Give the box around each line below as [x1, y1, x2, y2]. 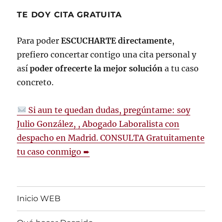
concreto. [17, 77, 54, 87]
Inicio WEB [17, 194, 61, 204]
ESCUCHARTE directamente [61, 35, 172, 46]
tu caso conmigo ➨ [17, 146, 90, 157]
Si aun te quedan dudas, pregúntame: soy [26, 105, 190, 115]
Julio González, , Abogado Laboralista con [17, 118, 180, 129]
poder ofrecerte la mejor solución [30, 63, 163, 73]
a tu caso [163, 63, 199, 73]
